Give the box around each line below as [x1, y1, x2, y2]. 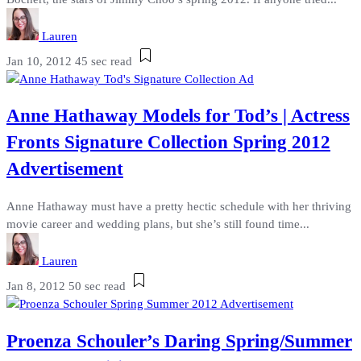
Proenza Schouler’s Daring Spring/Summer [6, 330, 352, 351]
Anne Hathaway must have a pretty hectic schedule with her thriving [6, 199, 351, 213]
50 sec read [68, 279, 126, 293]
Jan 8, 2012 [6, 279, 65, 293]
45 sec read [75, 54, 132, 68]
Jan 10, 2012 [6, 54, 72, 68]
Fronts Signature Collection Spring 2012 [6, 132, 330, 153]
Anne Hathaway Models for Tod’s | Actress [6, 106, 350, 127]
